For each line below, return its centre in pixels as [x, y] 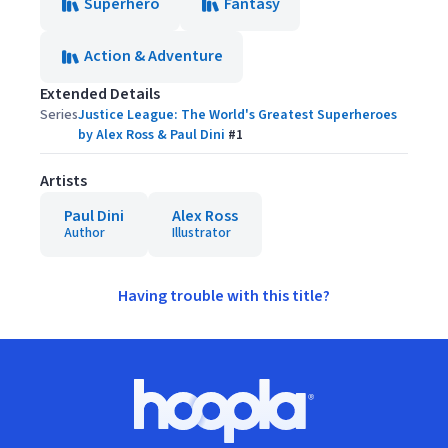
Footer [46, 389]
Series [59, 115]
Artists [63, 181]
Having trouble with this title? [224, 296]
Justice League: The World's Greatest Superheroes [237, 115]
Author [84, 233]
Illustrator [201, 233]
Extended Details [100, 94]
